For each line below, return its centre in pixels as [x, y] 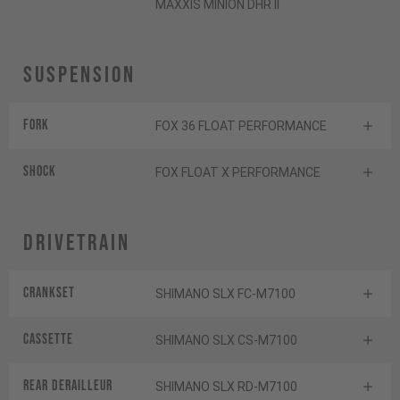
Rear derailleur [68, 387]
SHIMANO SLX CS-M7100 [226, 341]
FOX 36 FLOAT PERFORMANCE [241, 126]
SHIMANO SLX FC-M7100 [225, 294]
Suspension [79, 76]
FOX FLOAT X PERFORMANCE [238, 173]
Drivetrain [77, 244]
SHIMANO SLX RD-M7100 [226, 387]
